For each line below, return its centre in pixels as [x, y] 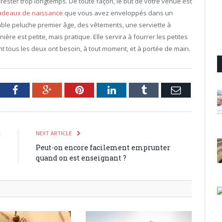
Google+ [69, 89]
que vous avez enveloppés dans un [118, 13]
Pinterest [101, 89]
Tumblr [161, 89]
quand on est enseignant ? [81, 158]
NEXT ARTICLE [55, 133]
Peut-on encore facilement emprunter [103, 147]
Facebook [36, 89]
